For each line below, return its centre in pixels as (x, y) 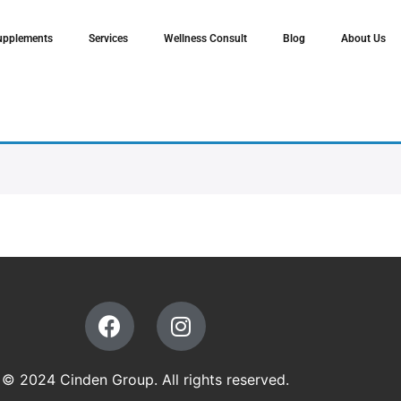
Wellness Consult (206, 38)
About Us (364, 38)
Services (109, 38)
